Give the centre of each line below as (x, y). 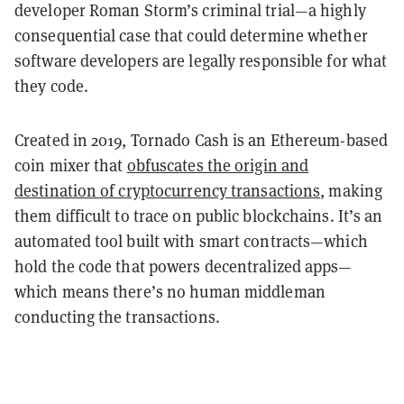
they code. (51, 86)
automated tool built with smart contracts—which (191, 241)
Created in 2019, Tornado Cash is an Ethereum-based (202, 140)
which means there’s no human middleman (170, 291)
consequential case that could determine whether (191, 35)
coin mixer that (71, 165)
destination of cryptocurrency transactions (168, 190)
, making (352, 190)
